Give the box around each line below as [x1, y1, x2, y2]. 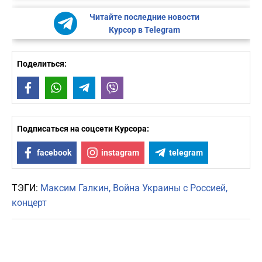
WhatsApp [67, 83, 105, 93]
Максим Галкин [40, 182, 109, 194]
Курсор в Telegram [108, 25, 180, 35]
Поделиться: [17, 59, 67, 69]
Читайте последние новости [89, 12, 199, 22]
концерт [12, 197, 47, 209]
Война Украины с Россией [113, 182, 226, 194]
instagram [101, 148, 139, 158]
